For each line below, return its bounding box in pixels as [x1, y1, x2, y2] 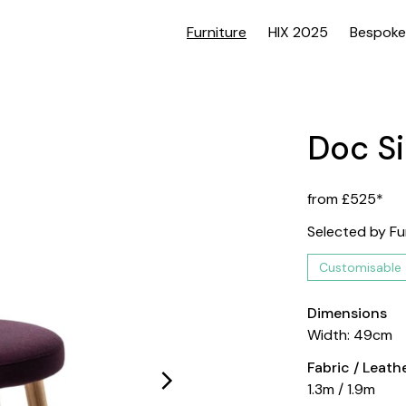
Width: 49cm [307, 325, 393, 344]
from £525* [307, 189, 384, 208]
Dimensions [307, 304, 388, 323]
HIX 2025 [268, 23, 328, 42]
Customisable [319, 259, 402, 275]
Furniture [187, 23, 246, 42]
